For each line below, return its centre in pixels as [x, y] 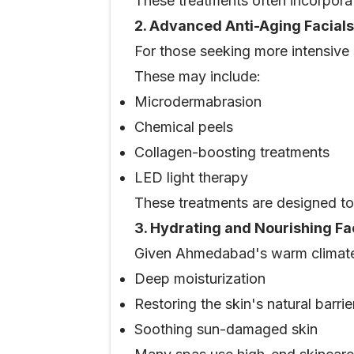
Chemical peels [184, 127]
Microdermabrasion [198, 102]
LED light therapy [191, 177]
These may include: [198, 76]
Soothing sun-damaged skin [226, 329]
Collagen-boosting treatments [232, 152]
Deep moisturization [200, 279]
